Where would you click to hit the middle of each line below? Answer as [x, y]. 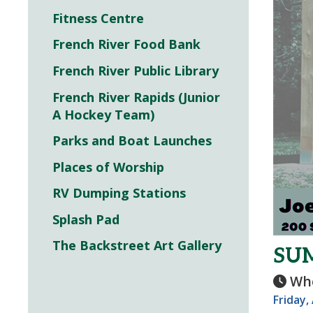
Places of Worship [108, 167]
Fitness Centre [98, 18]
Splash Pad [86, 219]
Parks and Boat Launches [132, 141]
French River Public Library [136, 71]
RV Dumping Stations [119, 193]
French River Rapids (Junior [136, 97]
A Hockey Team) [103, 114]
